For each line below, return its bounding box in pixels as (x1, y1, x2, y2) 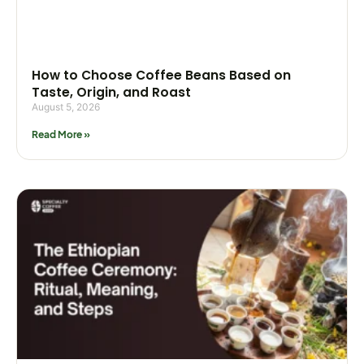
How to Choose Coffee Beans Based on (32, 67, 291, 84)
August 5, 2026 (32, 101, 100, 114)
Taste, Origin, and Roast (32, 84, 191, 102)
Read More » (32, 128, 90, 141)
